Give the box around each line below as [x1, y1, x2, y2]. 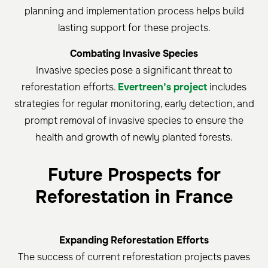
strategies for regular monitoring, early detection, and [14, 98, 254, 111]
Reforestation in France [35, 186, 233, 209]
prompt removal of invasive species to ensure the [25, 114, 243, 127]
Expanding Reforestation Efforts [59, 234, 209, 247]
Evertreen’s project [118, 81, 207, 94]
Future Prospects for [47, 164, 221, 187]
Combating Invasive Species [70, 47, 198, 60]
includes [207, 81, 246, 94]
